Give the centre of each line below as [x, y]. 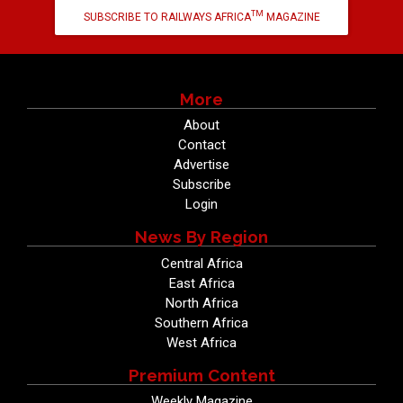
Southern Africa [201, 322]
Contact [201, 145]
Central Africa [201, 263]
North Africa [201, 303]
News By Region [201, 237]
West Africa [201, 342]
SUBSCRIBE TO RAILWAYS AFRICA [167, 17]
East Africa [201, 283]
